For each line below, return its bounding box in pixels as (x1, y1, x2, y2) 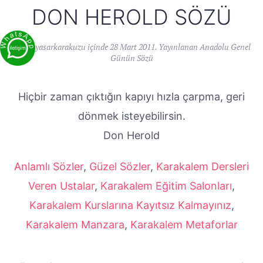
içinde (86, 41, 110, 52)
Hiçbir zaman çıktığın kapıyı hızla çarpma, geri (18, 90, 245, 103)
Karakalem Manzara (25, 218, 124, 231)
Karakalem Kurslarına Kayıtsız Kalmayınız (29, 198, 231, 211)
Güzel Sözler (89, 160, 150, 173)
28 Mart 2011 (110, 41, 155, 52)
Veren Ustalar (28, 179, 95, 192)
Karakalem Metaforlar (130, 218, 238, 231)
